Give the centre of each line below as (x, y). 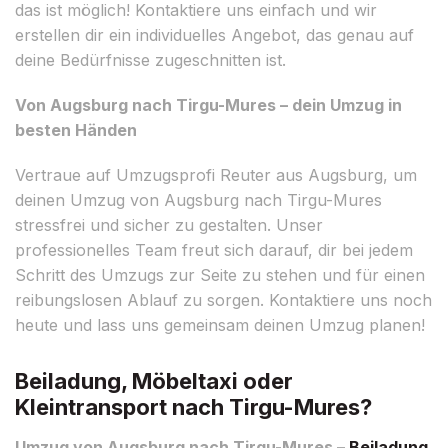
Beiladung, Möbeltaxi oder (154, 380)
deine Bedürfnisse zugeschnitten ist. (150, 59)
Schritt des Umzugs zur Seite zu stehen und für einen (220, 274)
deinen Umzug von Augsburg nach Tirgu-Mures (198, 199)
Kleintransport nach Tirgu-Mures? (193, 406)
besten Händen (76, 129)
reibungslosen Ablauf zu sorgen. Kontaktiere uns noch (223, 299)
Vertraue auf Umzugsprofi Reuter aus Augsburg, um (216, 174)
